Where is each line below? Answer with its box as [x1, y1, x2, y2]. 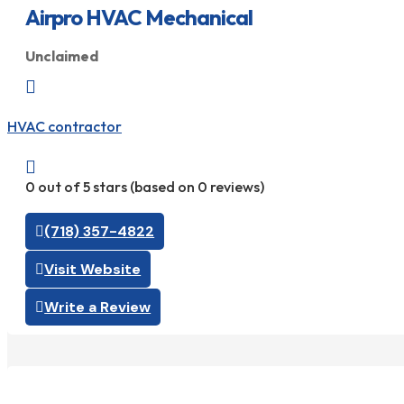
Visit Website [44, 260, 142, 280]
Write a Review [44, 298, 151, 317]
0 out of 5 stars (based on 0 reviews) [25, 178, 264, 197]
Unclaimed [25, 46, 98, 65]
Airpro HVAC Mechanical [25, 3, 252, 31]
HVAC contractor [7, 116, 122, 135]
